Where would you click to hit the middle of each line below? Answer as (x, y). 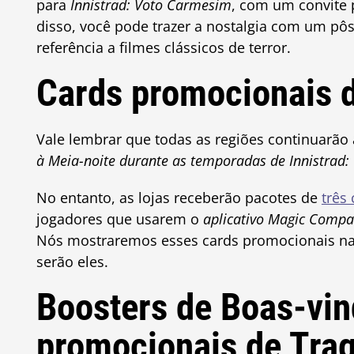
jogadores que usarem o (119, 219)
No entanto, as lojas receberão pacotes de (179, 198)
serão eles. (72, 262)
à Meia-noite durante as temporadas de (162, 160)
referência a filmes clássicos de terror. (163, 47)
